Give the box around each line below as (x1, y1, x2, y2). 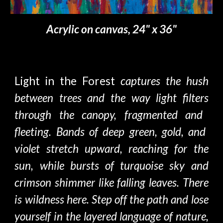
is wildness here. (14, 193, 92, 206)
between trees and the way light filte (14, 91, 200, 105)
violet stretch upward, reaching (14, 142, 169, 155)
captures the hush (120, 74, 209, 88)
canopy (74, 108, 114, 121)
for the (174, 142, 209, 155)
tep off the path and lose (97, 193, 209, 206)
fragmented (124, 108, 178, 121)
